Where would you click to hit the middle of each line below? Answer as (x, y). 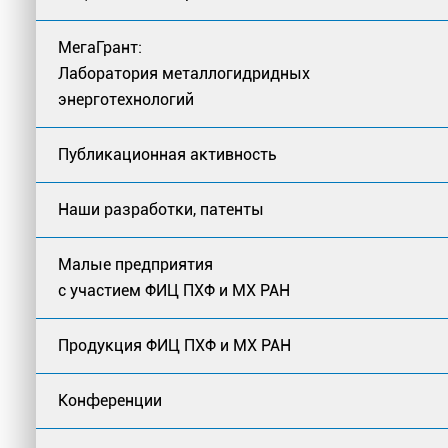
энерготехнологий (126, 99)
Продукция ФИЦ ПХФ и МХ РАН (174, 345)
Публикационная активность (167, 154)
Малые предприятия (135, 264)
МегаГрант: (100, 47)
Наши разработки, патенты (161, 209)
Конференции (110, 400)
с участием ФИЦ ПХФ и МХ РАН (174, 290)
